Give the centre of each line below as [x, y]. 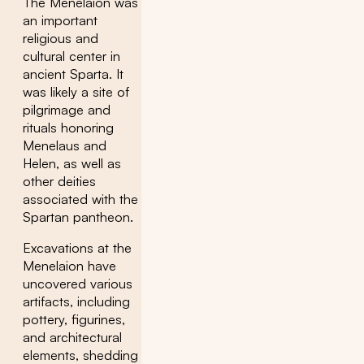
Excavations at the [77, 247]
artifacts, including [76, 301]
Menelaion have [69, 265]
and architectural [72, 337]
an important [60, 20]
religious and [61, 38]
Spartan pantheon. [78, 217]
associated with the [80, 199]
